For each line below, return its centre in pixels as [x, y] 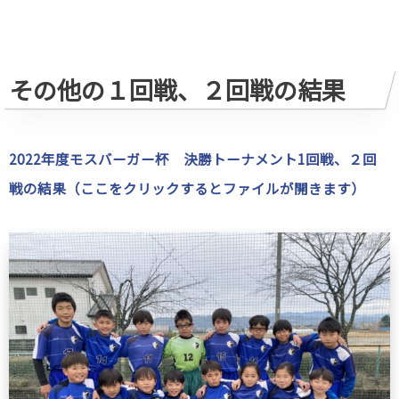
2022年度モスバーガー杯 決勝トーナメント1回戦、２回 [193, 159]
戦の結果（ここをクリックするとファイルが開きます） [187, 188]
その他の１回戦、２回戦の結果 [177, 90]
